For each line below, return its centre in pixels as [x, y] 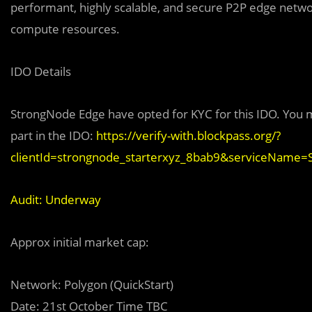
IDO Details [41, 71]
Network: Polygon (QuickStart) [92, 284]
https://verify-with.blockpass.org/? [188, 135]
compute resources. [65, 29]
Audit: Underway [56, 200]
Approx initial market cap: [80, 242]
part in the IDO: [53, 135]
